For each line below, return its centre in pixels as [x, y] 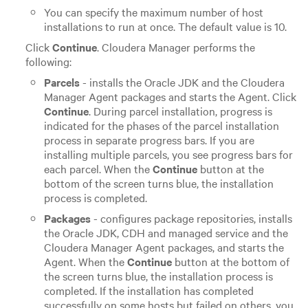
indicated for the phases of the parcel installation [161, 125]
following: [48, 61]
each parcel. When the [98, 168]
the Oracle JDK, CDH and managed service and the [166, 232]
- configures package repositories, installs [191, 218]
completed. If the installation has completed [148, 290]
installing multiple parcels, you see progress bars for [168, 154]
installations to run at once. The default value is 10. [165, 26]
